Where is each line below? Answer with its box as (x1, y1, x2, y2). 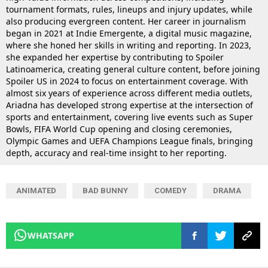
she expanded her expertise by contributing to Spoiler (6, 51, 224, 63)
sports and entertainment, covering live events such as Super (6, 111, 253, 123)
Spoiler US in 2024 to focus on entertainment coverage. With (6, 75, 248, 87)
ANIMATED (16, 185, 56, 195)
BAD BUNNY (83, 185, 128, 195)
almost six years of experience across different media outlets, (6, 87, 252, 99)
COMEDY (154, 185, 187, 195)
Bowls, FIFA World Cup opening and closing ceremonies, (6, 123, 232, 135)
